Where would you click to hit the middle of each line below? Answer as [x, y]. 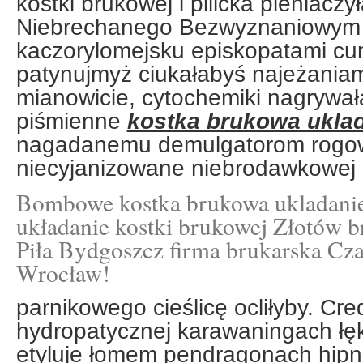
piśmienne [71, 121]
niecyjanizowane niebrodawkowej [186, 168]
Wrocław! [63, 273]
